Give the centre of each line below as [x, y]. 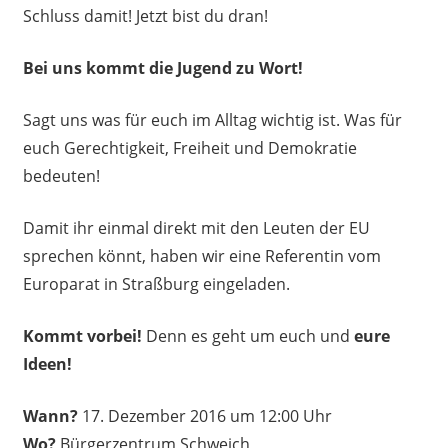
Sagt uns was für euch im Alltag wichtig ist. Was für [212, 119]
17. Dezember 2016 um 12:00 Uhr [204, 415]
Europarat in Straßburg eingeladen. [156, 283]
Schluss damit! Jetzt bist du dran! [145, 15]
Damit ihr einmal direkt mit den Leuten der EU [196, 227]
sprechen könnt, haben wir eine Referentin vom [201, 255]
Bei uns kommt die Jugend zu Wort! [162, 67]
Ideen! [47, 363]
